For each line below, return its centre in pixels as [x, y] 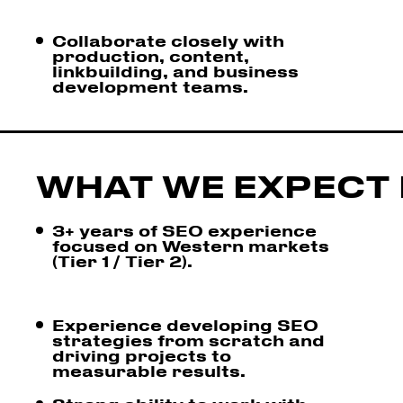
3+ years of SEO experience [184, 230]
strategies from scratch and [188, 340]
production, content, [151, 55]
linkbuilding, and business [175, 71]
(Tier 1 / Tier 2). [122, 260]
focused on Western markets [191, 245]
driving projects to [142, 355]
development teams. [150, 86]
